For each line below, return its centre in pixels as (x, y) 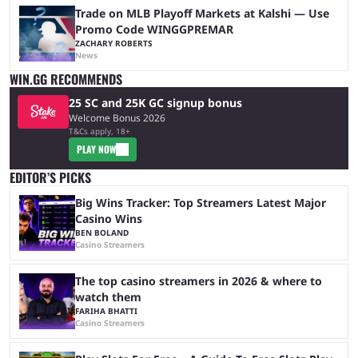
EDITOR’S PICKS (50, 177)
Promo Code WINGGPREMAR (154, 29)
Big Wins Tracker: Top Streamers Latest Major (201, 203)
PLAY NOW (96, 149)
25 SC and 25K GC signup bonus (155, 103)
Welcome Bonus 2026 (117, 118)
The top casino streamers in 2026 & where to (199, 281)
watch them (108, 297)
